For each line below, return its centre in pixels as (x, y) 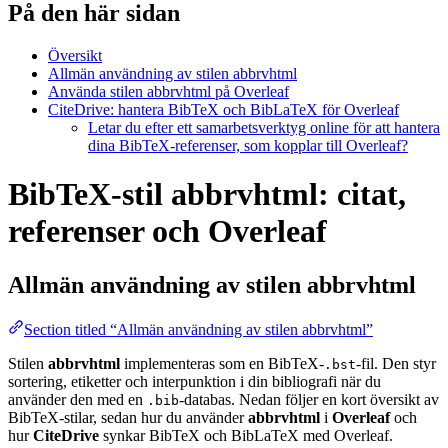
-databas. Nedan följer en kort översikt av (309, 399)
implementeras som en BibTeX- (222, 363)
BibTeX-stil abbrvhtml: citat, (207, 194)
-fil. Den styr (396, 363)
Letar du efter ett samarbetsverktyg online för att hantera (264, 127)
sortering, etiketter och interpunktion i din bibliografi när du (194, 381)
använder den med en (77, 399)
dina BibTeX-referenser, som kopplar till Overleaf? (248, 145)
